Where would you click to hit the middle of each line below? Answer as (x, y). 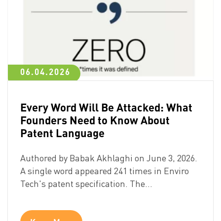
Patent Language (62, 133)
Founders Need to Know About (95, 120)
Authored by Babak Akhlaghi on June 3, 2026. (110, 158)
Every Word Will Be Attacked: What (106, 107)
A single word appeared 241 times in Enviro (105, 171)
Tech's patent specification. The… (86, 184)
